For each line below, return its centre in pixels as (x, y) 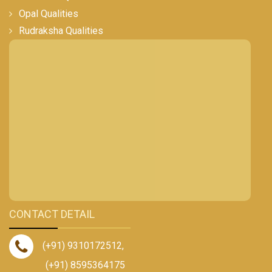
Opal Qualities (49, 13)
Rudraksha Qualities (61, 30)
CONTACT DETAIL (52, 214)
